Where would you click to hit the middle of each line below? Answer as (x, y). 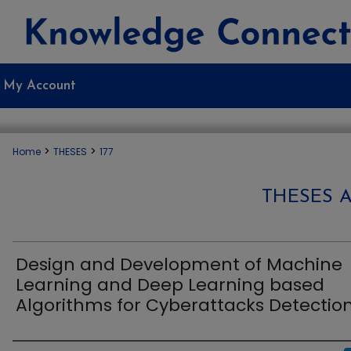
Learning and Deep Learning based (170, 285)
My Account (40, 86)
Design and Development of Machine (179, 264)
